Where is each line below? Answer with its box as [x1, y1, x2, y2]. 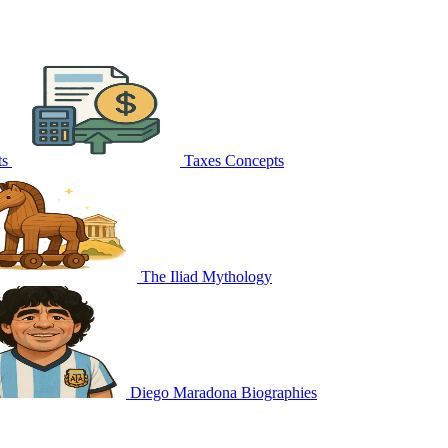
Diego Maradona [130, 383, 237, 401]
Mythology [202, 267, 272, 285]
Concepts [225, 151, 284, 169]
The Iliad [141, 267, 198, 285]
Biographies [241, 383, 317, 401]
